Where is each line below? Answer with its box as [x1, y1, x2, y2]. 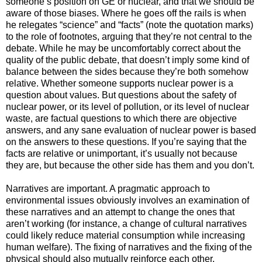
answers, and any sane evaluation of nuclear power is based [6, 125, 256, 135]
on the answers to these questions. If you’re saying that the [6, 136, 247, 147]
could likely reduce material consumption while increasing [6, 230, 245, 240]
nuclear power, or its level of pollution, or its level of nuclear [6, 101, 249, 112]
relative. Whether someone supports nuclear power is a [6, 78, 233, 88]
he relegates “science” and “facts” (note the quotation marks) [6, 19, 253, 30]
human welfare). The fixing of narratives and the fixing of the [6, 242, 252, 252]
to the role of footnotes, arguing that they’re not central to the [6, 31, 252, 42]
